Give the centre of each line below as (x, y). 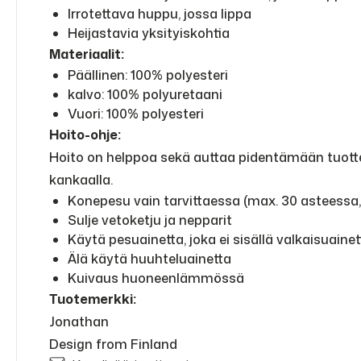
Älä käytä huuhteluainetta (149, 259)
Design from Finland (113, 344)
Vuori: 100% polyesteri (136, 114)
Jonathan (79, 322)
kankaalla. (81, 180)
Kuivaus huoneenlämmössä (156, 278)
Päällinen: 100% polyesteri (148, 75)
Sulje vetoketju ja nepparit (150, 220)
